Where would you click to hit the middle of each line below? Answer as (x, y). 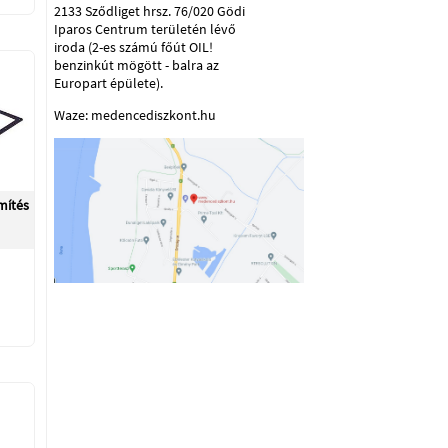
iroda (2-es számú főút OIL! (133, 47)
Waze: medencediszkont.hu (135, 115)
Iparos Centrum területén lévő (145, 29)
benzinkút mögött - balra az (136, 65)
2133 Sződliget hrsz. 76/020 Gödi (149, 11)
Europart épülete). (108, 83)
